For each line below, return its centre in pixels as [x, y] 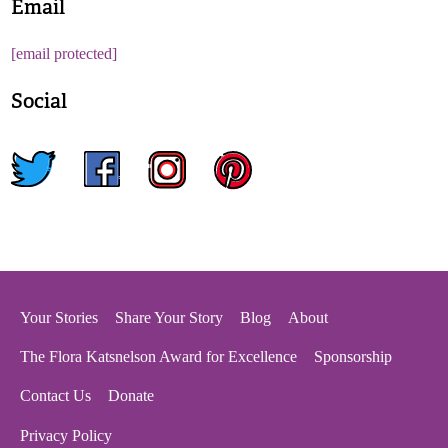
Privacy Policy [66, 435]
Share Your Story [169, 317]
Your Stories [59, 317]
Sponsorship [353, 356]
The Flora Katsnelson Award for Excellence [158, 356]
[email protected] [64, 53]
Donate [131, 395]
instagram [178, 201]
